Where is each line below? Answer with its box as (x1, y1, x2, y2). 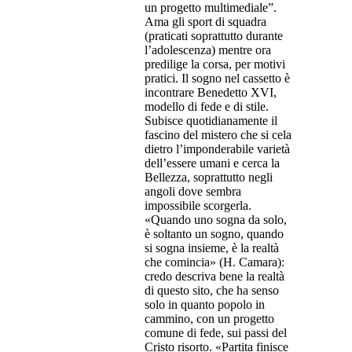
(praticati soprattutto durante (145, 29, 283, 43)
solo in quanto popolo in (145, 298, 265, 312)
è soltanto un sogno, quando (145, 227, 284, 241)
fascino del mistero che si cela (145, 128, 291, 142)
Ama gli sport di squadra (145, 15, 266, 29)
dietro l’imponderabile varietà (145, 142, 290, 156)
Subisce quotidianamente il (145, 114, 277, 128)
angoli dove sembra (145, 185, 241, 199)
